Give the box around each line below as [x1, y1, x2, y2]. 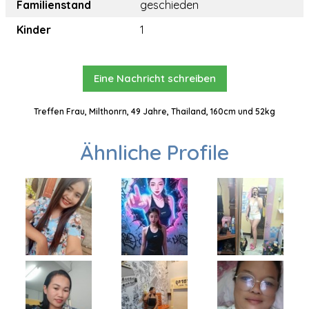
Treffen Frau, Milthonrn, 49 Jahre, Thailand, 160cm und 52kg [34, 106, 275, 117]
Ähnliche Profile [80, 139, 229, 166]
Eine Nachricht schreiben [93, 72, 216, 86]
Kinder [17, 23, 51, 37]
